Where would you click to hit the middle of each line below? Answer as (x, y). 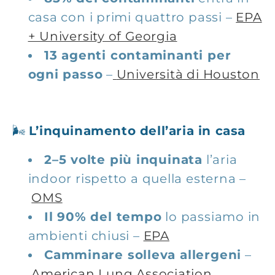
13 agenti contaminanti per (138, 56)
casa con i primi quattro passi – (130, 17)
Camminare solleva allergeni (143, 255)
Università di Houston (188, 75)
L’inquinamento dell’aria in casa (137, 130)
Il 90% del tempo (103, 217)
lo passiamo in (213, 217)
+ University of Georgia (103, 37)
